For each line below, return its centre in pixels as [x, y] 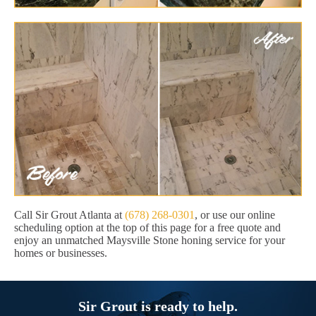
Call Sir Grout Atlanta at [69, 215]
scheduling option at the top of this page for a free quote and [147, 228]
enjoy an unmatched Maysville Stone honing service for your [150, 241]
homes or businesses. [61, 253]
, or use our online [235, 215]
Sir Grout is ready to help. [158, 306]
